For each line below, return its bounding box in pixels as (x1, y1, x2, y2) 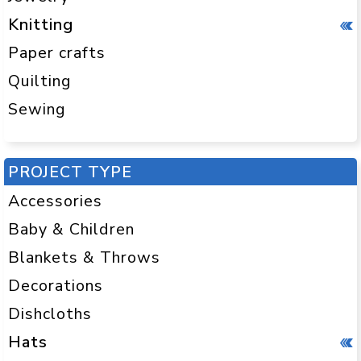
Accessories (8, 190, 102, 212)
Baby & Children (8, 218, 135, 240)
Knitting (8, 14, 73, 36)
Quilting (8, 70, 72, 93)
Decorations (8, 274, 103, 297)
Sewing (8, 98, 66, 121)
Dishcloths (8, 302, 92, 325)
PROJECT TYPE (8, 161, 132, 183)
